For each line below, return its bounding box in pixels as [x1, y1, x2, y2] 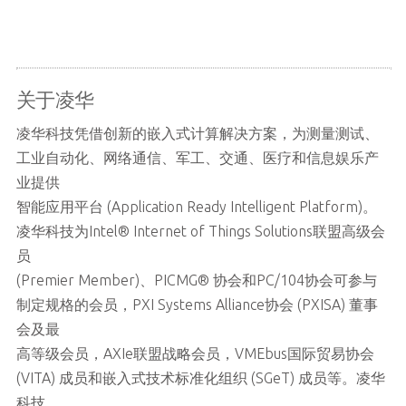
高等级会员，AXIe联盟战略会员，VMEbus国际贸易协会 [15, 345, 374, 362]
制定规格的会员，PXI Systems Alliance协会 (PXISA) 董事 [15, 296, 378, 314]
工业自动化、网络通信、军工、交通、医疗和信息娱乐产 [15, 150, 379, 167]
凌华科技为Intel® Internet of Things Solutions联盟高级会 [15, 223, 385, 240]
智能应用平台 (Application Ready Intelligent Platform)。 [15, 198, 377, 216]
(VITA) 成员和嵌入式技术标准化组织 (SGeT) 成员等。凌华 [15, 370, 385, 387]
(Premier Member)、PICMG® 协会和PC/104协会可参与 [15, 272, 377, 289]
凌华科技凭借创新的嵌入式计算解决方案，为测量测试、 [15, 125, 379, 142]
